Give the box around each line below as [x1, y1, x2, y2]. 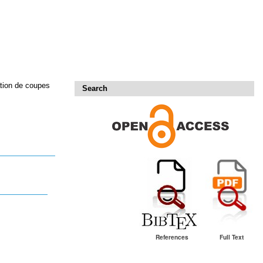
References [156, 232, 189, 241]
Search [82, 84, 107, 93]
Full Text [220, 232, 244, 241]
